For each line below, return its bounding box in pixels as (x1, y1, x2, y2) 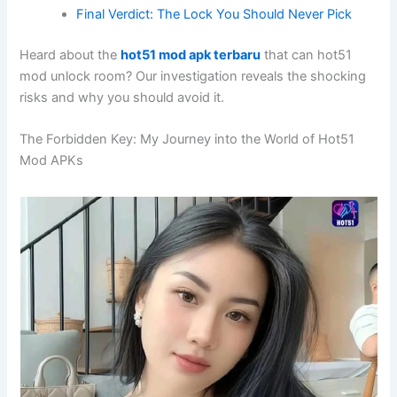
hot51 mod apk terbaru (121, 46, 261, 63)
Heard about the (19, 46, 121, 63)
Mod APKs (19, 152, 84, 169)
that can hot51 (261, 46, 353, 63)
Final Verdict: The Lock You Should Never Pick (76, 5, 353, 22)
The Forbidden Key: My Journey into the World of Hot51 (19, 131, 355, 148)
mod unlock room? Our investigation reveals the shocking (19, 67, 367, 84)
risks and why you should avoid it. (19, 89, 225, 105)
